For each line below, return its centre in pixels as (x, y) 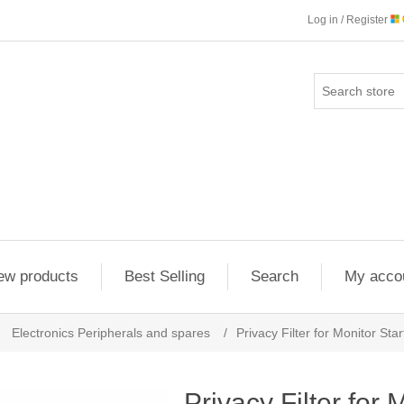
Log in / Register (349, 20)
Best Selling (164, 276)
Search (274, 276)
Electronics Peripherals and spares (111, 333)
